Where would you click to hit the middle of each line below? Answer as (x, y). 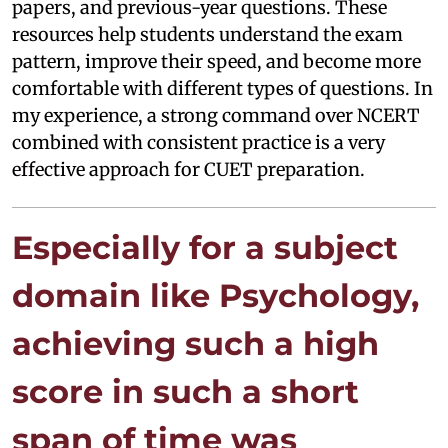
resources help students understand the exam (207, 34)
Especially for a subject (205, 247)
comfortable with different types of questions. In (222, 88)
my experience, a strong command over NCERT (216, 115)
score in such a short (185, 391)
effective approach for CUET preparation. (188, 169)
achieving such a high (195, 343)
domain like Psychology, (215, 295)
